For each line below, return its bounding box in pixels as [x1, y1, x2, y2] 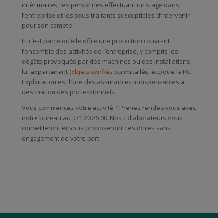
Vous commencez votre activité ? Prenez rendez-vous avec [21, 103, 196, 112]
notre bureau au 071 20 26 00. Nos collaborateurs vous [21, 113, 182, 123]
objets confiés [71, 67, 113, 76]
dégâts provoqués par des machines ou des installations [21, 57, 190, 66]
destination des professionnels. [21, 88, 116, 97]
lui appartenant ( [21, 67, 71, 76]
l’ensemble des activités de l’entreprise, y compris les [21, 47, 178, 56]
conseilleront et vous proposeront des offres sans [21, 124, 171, 133]
